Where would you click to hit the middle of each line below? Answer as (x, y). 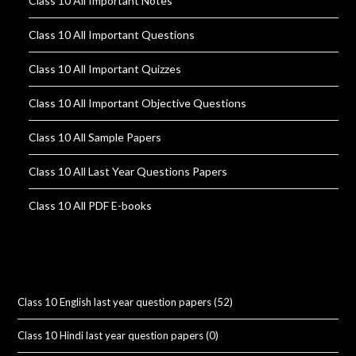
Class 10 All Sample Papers (95, 137)
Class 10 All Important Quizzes (105, 68)
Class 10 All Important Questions (112, 34)
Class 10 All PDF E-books (91, 205)
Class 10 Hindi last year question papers (111, 335)
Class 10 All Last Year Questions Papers (128, 171)
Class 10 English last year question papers (115, 302)
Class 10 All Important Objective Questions (138, 103)
